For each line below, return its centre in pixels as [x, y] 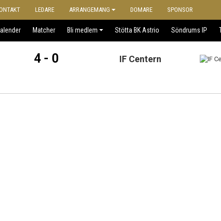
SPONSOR [180, 10]
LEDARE [45, 10]
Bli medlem [82, 30]
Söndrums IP [189, 30]
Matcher [44, 30]
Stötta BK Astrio [137, 30]
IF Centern [140, 59]
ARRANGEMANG [90, 10]
